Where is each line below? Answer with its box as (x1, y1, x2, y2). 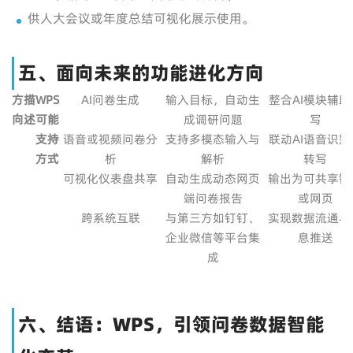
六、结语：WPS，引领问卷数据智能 (18, 311, 325, 337)
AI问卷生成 (81, 91, 139, 108)
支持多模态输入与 (165, 131, 260, 147)
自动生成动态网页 (165, 170, 260, 187)
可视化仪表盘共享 (63, 170, 158, 187)
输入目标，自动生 (165, 91, 260, 108)
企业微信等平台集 (165, 229, 260, 246)
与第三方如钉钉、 (165, 210, 260, 226)
